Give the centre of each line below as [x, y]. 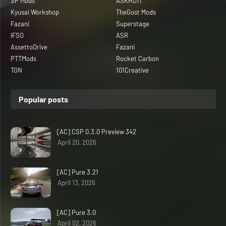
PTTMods [23, 58]
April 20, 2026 [77, 142]
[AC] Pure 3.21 [78, 172]
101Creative [132, 70]
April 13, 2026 [76, 182]
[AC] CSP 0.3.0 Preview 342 [97, 131]
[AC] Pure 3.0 [76, 212]
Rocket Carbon [137, 58]
